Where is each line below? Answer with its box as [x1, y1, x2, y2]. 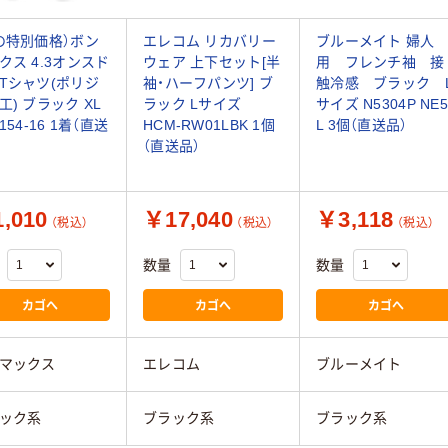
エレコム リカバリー [143, 33, 276, 50]
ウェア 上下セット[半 [143, 54, 281, 71]
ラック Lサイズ [143, 96, 242, 113]
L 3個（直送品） [316, 117, 408, 134]
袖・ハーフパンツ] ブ [143, 75, 274, 92]
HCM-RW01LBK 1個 [143, 117, 275, 134]
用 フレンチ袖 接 [316, 54, 445, 71]
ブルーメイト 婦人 [316, 33, 435, 50]
